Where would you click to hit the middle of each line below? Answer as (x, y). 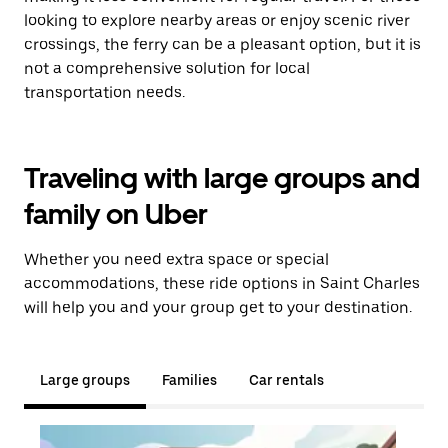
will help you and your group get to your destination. (218, 307)
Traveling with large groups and (222, 178)
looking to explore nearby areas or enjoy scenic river (217, 20)
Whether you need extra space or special (176, 259)
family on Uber (116, 214)
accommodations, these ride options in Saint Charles (222, 283)
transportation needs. (104, 92)
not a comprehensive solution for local (167, 68)
